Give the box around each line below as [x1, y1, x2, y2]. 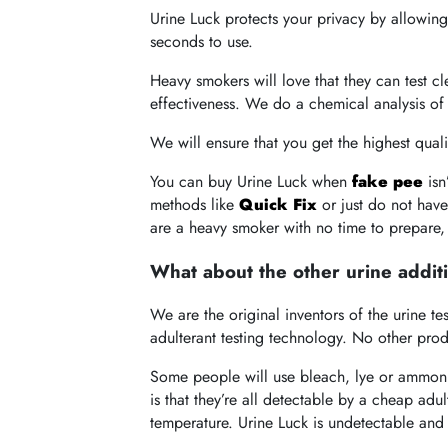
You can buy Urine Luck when [150, 169, 353, 193]
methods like [150, 192, 240, 216]
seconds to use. [150, 29, 254, 53]
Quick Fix [239, 192, 318, 216]
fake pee [352, 169, 424, 193]
